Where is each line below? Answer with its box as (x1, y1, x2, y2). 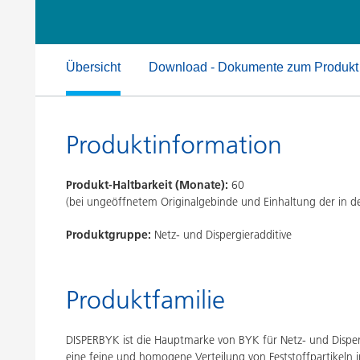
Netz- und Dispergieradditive (154, 227, 292, 242)
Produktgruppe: (66, 227, 151, 242)
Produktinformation (66, 129, 282, 160)
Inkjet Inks (305, 4, 354, 18)
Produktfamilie (66, 284, 225, 315)
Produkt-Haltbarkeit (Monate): (66, 178, 228, 192)
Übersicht (66, 60, 121, 74)
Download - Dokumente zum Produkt (149, 60, 358, 74)
